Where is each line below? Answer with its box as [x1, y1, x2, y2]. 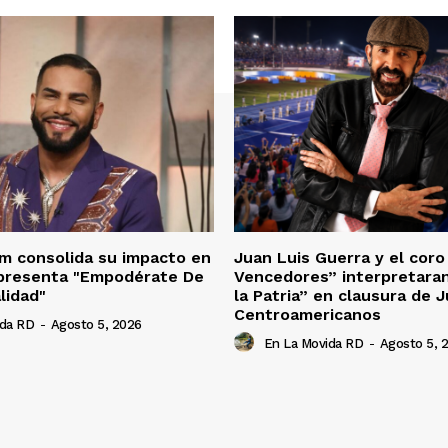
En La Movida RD [263, 336, 363, 352]
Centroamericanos [234, 304, 381, 324]
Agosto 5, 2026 [50, 317, 142, 333]
